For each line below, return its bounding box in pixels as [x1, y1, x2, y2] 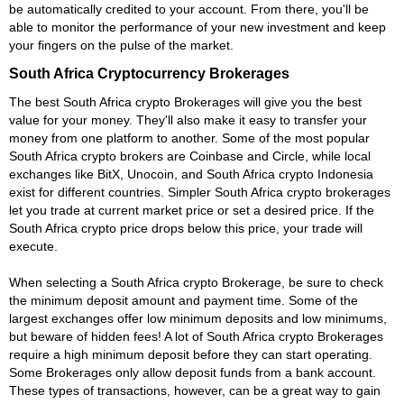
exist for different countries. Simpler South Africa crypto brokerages [9, 184, 390, 199]
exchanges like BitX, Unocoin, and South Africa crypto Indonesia [9, 166, 373, 181]
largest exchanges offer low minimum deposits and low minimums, [9, 310, 387, 326]
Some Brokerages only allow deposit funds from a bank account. [9, 364, 376, 380]
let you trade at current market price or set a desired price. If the [9, 202, 374, 217]
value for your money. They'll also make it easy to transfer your [9, 112, 367, 127]
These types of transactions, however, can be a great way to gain [9, 382, 381, 398]
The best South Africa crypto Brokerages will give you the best [9, 94, 362, 109]
